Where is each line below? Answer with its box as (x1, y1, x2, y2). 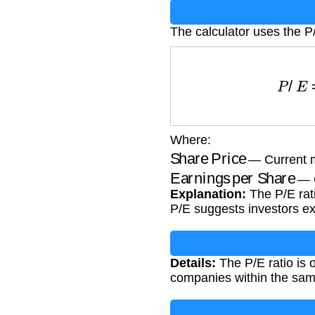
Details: (170, 256, 216, 271)
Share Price (170, 142, 205, 160)
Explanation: (170, 187, 246, 202)
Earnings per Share (170, 162, 211, 180)
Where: (170, 132, 211, 147)
